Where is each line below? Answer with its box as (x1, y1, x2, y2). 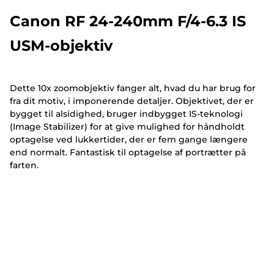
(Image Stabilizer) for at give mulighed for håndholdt (10, 120, 245, 132)
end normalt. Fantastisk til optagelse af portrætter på (10, 146, 246, 158)
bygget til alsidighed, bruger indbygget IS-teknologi (10, 108, 243, 119)
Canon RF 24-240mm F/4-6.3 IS (10, 12, 246, 30)
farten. (10, 159, 39, 171)
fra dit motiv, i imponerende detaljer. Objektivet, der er (10, 95, 254, 106)
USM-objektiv (10, 36, 113, 54)
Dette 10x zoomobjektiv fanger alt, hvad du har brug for (10, 82, 256, 94)
